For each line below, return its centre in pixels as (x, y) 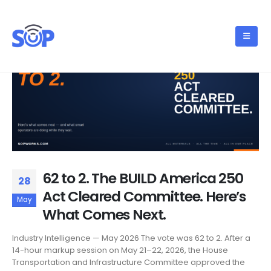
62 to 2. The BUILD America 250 (143, 178)
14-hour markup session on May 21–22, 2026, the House (120, 250)
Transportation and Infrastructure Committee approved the (129, 263)
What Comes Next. (104, 214)
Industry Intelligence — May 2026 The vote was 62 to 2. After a (131, 238)
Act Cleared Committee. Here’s (144, 196)
